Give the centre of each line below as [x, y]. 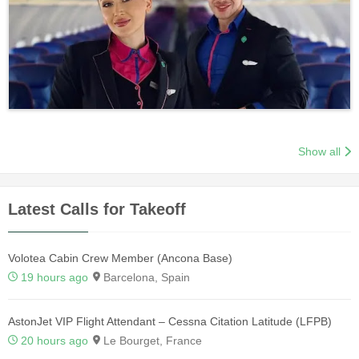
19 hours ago [54, 277]
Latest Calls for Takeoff [97, 209]
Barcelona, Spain [145, 277]
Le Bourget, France [151, 340]
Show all [320, 151]
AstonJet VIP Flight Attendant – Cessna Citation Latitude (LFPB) [170, 321]
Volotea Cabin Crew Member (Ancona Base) [120, 258]
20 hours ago [54, 340]
